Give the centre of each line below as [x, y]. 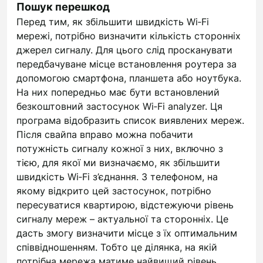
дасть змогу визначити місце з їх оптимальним [127, 233]
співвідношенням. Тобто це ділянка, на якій [117, 247]
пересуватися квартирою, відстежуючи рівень [125, 205]
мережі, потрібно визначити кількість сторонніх [129, 36]
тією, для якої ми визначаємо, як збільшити [118, 163]
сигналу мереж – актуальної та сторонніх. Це [122, 219]
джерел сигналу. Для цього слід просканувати [124, 50]
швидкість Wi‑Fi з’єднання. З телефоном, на [117, 177]
